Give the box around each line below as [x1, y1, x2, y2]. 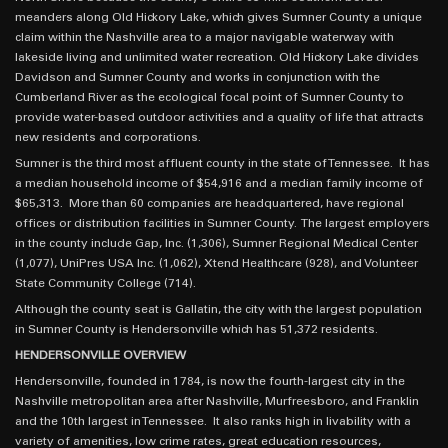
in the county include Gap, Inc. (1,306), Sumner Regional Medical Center [15, 237, 418, 250]
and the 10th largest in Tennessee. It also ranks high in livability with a [15, 415, 411, 428]
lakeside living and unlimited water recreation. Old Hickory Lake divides [15, 51, 419, 64]
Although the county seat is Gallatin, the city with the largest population [15, 303, 422, 316]
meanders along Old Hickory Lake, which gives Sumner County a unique [15, 11, 422, 24]
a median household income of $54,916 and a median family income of [15, 177, 423, 190]
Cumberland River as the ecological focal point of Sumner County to [15, 91, 404, 104]
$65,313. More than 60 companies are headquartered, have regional [15, 197, 404, 210]
